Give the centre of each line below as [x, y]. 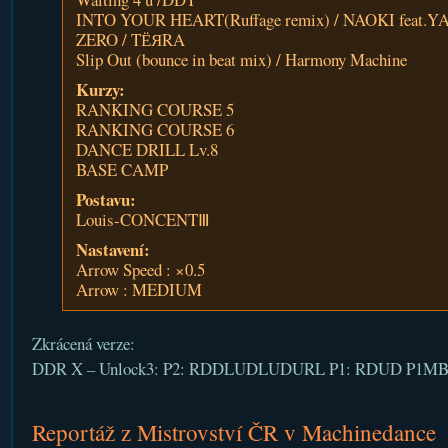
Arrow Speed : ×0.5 [140, 269]
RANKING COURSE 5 [154, 109]
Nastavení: [112, 249]
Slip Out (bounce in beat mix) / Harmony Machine [241, 59]
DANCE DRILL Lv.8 [146, 149]
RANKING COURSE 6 [154, 129]
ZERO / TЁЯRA [130, 39]
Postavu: [105, 199]
